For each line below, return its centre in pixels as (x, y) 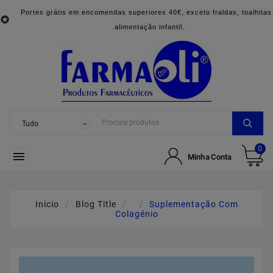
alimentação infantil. (149, 27)
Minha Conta (210, 156)
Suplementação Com (193, 204)
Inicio (47, 204)
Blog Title (96, 204)
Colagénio (136, 214)
